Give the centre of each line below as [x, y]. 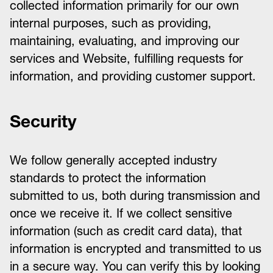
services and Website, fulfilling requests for [126, 58]
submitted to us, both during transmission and [135, 196]
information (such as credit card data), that [126, 231]
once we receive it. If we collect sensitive [121, 213]
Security [43, 121]
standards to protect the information [108, 178]
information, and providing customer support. [133, 76]
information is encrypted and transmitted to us [136, 249]
